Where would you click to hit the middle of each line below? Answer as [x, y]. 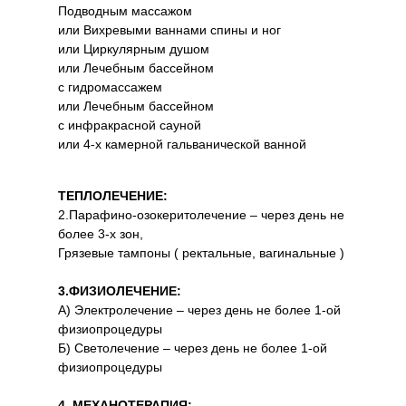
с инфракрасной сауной [130, 125]
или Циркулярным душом [134, 49]
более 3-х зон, [101, 234]
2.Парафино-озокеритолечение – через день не [201, 215]
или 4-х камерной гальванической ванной [182, 144]
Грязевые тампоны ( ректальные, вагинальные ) [201, 253]
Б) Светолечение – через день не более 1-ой [193, 348]
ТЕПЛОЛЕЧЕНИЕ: [113, 196]
